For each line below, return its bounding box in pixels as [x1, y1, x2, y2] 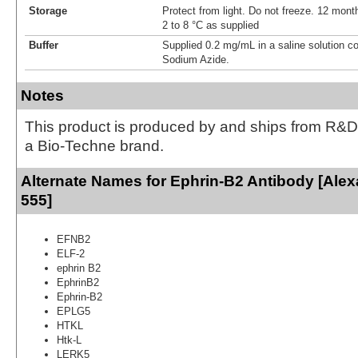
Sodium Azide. [162, 53, 229, 66]
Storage [29, 4, 67, 17]
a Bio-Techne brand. [25, 137, 164, 154]
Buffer [29, 38, 58, 51]
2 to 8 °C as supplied [162, 18, 259, 31]
